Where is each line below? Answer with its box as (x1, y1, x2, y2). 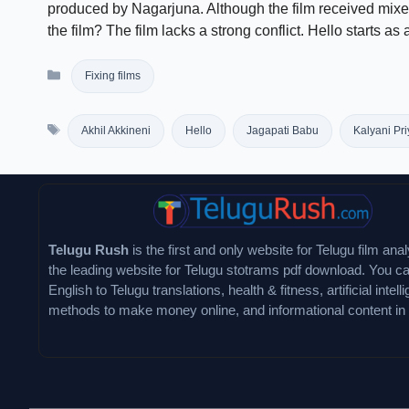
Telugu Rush (48, 242, 129, 257)
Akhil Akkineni (80, 125, 151, 136)
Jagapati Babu (246, 125, 319, 136)
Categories (66, 60, 130, 74)
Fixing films (84, 70, 141, 81)
